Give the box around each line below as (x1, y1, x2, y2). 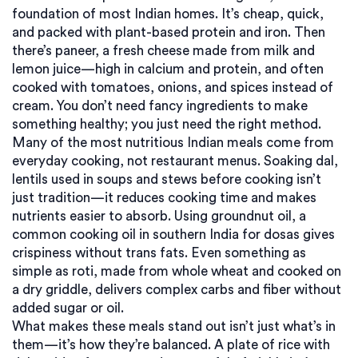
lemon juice (12, 62, 81, 76)
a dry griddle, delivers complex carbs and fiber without (12, 283, 341, 296)
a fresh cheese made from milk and (102, 44, 315, 58)
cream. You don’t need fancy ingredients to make (12, 99, 308, 113)
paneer (55, 44, 95, 58)
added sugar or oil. (12, 301, 124, 315)
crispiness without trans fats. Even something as (12, 246, 306, 260)
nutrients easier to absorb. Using (12, 209, 211, 223)
